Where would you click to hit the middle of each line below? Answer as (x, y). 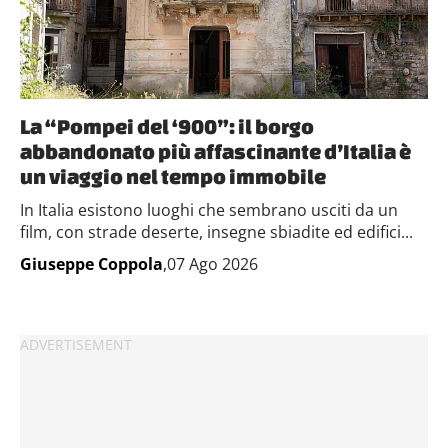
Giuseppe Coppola (91, 264)
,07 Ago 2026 (210, 264)
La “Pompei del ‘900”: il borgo (167, 126)
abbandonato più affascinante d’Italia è (215, 151)
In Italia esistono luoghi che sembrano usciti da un (209, 210)
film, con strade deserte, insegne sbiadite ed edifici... (216, 232)
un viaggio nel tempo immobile (173, 176)
